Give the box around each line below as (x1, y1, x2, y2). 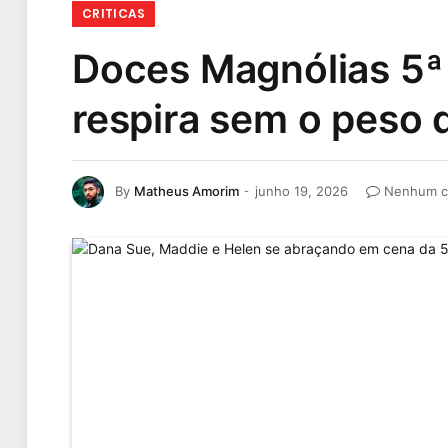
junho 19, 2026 (255, 182, 348, 199)
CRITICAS (82, 5, 145, 22)
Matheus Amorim (134, 182, 239, 199)
